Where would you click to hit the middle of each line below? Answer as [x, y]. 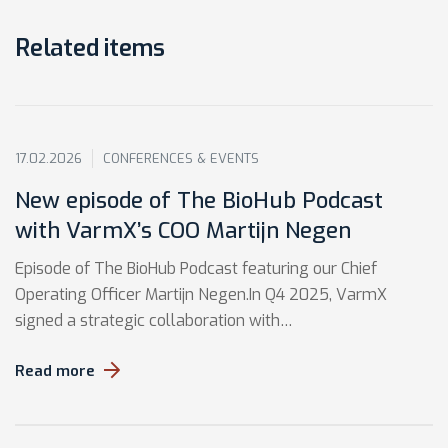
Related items [90, 48]
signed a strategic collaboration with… [154, 320]
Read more [55, 371]
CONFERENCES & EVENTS [181, 158]
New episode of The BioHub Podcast [199, 200]
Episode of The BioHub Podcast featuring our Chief [196, 268]
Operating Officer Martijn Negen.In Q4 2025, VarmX [201, 294]
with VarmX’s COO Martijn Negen [183, 230]
